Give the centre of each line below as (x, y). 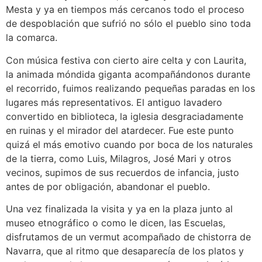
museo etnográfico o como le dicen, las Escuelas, (116, 223)
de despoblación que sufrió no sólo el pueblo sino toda (128, 24)
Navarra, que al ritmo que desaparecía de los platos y (125, 251)
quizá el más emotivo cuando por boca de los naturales (129, 144)
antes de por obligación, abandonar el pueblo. (108, 186)
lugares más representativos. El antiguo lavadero (114, 102)
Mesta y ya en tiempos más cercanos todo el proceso (125, 10)
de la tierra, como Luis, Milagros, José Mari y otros (118, 158)
